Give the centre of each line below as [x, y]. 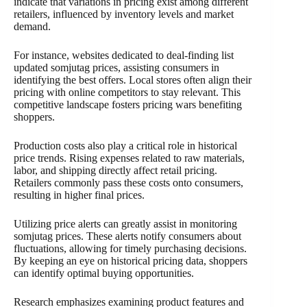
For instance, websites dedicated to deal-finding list [124, 55]
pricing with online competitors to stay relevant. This [127, 92]
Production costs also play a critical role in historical [125, 145]
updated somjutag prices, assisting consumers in [116, 67]
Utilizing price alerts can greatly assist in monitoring [125, 223]
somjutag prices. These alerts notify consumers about [127, 236]
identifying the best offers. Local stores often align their [133, 79]
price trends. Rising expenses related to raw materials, [129, 158]
